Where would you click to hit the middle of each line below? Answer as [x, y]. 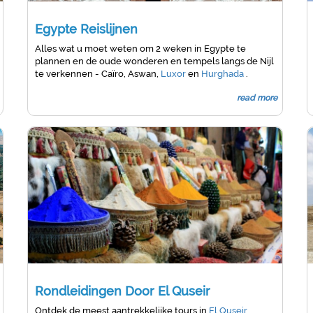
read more [257, 98]
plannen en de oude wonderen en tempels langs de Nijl [154, 61]
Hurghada [224, 74]
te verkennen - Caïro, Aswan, [98, 74]
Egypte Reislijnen [86, 29]
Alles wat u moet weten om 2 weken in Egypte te [140, 49]
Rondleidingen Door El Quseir [123, 291]
